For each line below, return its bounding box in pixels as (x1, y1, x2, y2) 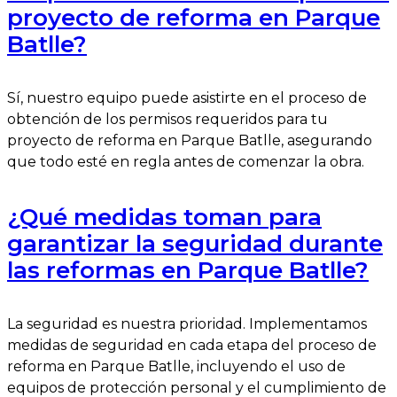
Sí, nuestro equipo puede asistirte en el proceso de (7, 90, 367, 107)
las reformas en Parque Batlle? (7, 255, 369, 284)
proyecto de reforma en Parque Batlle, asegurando (7, 132, 372, 150)
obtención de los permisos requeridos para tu (7, 111, 328, 128)
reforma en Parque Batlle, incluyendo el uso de (7, 358, 346, 376)
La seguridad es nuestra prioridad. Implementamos (7, 315, 367, 333)
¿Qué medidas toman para (7, 202, 322, 231)
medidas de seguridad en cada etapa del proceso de (7, 337, 377, 354)
